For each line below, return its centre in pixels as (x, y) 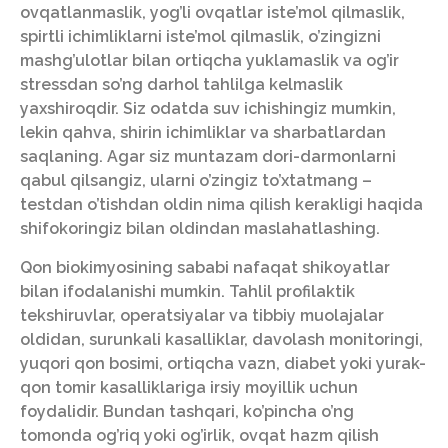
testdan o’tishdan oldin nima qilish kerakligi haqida (221, 205)
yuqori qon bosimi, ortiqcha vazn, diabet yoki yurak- (223, 363)
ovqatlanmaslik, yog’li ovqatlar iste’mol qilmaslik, (212, 13)
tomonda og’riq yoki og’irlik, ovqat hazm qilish (199, 435)
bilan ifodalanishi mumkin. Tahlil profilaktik (187, 291)
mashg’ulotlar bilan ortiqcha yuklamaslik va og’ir (209, 61)
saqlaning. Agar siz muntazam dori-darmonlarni (208, 157)
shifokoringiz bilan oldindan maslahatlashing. (200, 229)
